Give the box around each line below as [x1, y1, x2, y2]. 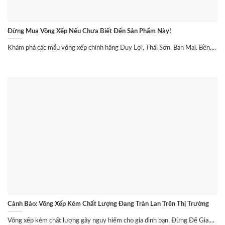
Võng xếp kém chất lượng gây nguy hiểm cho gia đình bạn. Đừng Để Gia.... [8, 217, 214, 223]
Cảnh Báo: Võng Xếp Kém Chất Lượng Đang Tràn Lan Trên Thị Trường [8, 201, 209, 207]
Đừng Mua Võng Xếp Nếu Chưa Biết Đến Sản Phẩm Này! [8, 28, 171, 34]
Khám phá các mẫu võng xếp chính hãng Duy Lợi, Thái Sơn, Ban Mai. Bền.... [8, 44, 216, 51]
